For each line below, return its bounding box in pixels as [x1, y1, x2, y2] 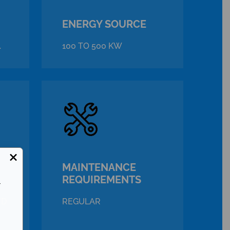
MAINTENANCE [62, 161, 136, 174]
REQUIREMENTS [62, 173, 141, 186]
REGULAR [62, 196, 101, 206]
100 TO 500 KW [62, 41, 122, 51]
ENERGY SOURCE [62, 17, 146, 30]
